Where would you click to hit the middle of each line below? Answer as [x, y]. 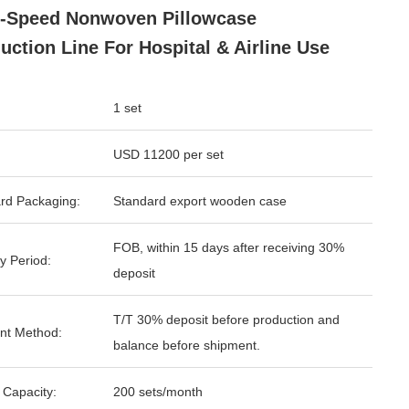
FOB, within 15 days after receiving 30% [229, 247]
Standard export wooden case [200, 201]
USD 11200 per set [168, 154]
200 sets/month [158, 392]
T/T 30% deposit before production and [226, 320]
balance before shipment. [187, 345]
